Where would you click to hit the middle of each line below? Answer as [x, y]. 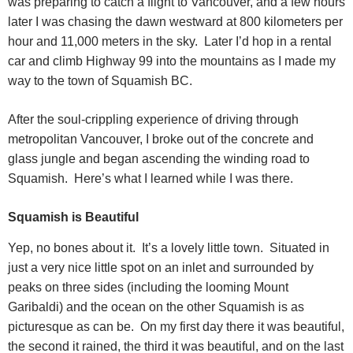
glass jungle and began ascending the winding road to [159, 159]
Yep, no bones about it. [72, 247]
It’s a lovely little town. [203, 247]
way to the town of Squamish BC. [100, 81]
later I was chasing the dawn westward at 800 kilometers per [175, 22]
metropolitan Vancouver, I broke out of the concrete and [161, 139]
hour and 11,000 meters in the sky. [103, 42]
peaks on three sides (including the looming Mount [148, 287]
